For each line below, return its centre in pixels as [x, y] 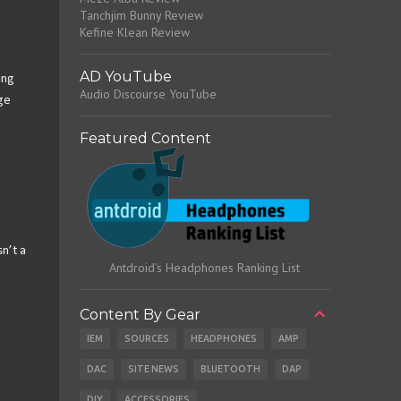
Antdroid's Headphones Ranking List [205, 268]
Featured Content [145, 138]
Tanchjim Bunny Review [141, 15]
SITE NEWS [153, 369]
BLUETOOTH [230, 369]
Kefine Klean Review [134, 32]
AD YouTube [125, 76]
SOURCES [146, 339]
